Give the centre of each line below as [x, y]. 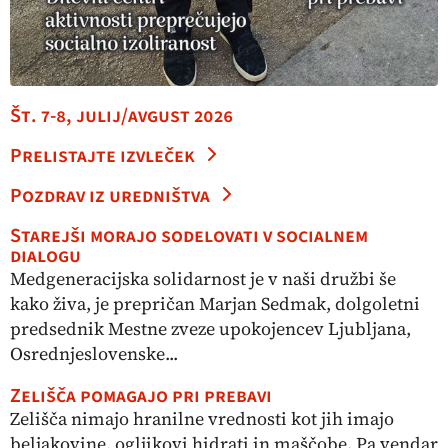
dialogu [45, 256]
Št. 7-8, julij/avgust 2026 [121, 116]
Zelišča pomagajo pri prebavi [141, 396]
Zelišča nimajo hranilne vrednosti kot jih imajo [202, 419]
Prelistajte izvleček [102, 156]
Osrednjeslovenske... [94, 354]
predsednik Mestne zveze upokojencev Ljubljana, [210, 329]
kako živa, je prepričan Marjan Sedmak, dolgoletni [215, 304]
